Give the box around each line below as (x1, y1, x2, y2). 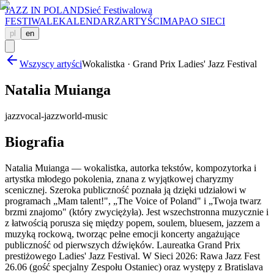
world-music (59, 110, 108, 121)
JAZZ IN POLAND (5, 5, 84, 15)
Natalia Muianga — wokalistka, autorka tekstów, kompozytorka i (5, 162, 256, 173)
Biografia (5, 133, 64, 150)
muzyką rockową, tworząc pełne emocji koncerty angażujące (5, 228, 240, 239)
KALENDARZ (59, 16, 120, 26)
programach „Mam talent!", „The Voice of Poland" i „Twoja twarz (5, 195, 261, 206)
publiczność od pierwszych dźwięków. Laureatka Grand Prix (5, 239, 240, 250)
